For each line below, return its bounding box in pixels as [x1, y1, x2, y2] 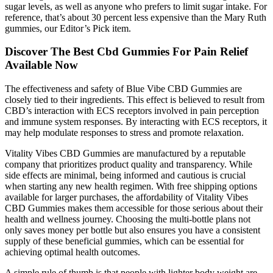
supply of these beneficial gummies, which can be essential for [5, 236, 244, 246]
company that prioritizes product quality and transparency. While [5, 159, 252, 169]
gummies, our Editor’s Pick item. [5, 23, 131, 34]
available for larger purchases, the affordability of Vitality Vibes [5, 192, 248, 202]
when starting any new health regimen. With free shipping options [5, 181, 257, 191]
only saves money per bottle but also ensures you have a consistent [5, 225, 260, 235]
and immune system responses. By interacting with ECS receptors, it [5, 116, 267, 127]
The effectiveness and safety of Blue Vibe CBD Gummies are [5, 83, 242, 94]
